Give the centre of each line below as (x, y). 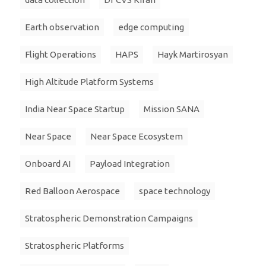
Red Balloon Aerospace (72, 191)
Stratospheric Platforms (75, 246)
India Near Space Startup (75, 109)
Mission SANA (172, 109)
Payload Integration (130, 164)
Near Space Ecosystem (137, 137)
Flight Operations (61, 55)
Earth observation (62, 27)
